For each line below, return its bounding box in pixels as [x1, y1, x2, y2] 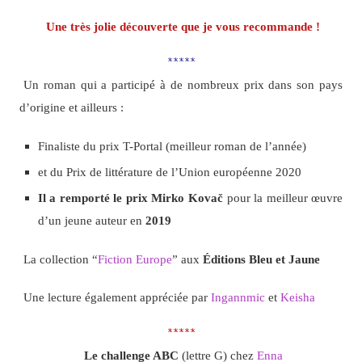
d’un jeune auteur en [37, 213, 145, 227]
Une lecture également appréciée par [23, 289, 211, 304]
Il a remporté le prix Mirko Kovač [37, 190, 223, 204]
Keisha [280, 289, 315, 304]
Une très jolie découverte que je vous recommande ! [46, 19, 320, 33]
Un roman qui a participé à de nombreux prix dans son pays [23, 77, 343, 91]
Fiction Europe [97, 252, 172, 267]
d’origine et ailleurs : [19, 99, 124, 114]
